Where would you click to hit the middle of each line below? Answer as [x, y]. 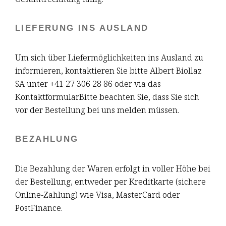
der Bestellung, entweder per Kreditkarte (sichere [110, 181]
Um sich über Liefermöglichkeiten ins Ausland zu [109, 57]
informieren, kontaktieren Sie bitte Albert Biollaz [108, 70]
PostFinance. [39, 207]
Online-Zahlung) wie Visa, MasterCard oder [98, 194]
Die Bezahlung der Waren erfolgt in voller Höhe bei [113, 168]
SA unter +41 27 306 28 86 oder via [81, 83]
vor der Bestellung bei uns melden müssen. [97, 109]
